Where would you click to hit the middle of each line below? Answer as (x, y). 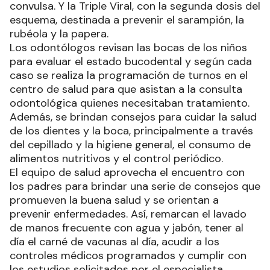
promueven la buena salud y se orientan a (114, 200)
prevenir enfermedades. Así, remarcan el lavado (128, 214)
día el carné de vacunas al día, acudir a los (115, 242)
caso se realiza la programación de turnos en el (129, 75)
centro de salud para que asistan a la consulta (126, 89)
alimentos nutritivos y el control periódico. (116, 159)
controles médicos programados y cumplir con (128, 256)
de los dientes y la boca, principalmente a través (131, 131)
